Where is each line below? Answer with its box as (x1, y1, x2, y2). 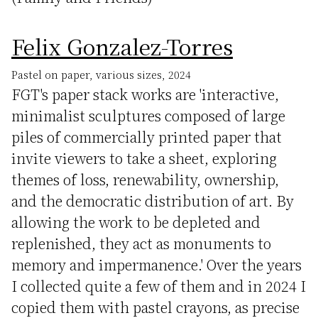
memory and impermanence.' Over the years (11, 254, 302, 275)
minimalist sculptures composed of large (11, 105, 285, 126)
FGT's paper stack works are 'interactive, (11, 84, 279, 104)
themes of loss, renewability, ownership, (11, 169, 279, 190)
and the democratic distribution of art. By (11, 190, 294, 211)
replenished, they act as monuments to (11, 233, 271, 253)
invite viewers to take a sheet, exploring (11, 148, 277, 168)
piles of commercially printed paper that (11, 126, 282, 147)
